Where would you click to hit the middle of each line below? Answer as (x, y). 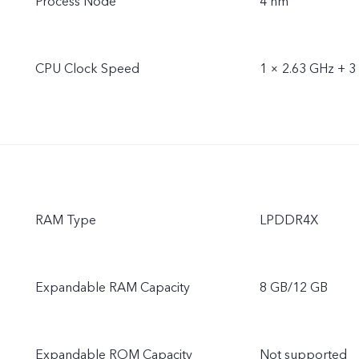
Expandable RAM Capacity (113, 288)
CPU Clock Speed (87, 69)
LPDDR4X (289, 220)
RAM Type (66, 220)
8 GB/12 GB (294, 288)
